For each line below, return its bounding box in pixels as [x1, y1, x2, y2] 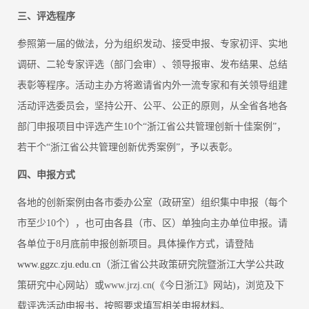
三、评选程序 [17, 11, 75, 22]
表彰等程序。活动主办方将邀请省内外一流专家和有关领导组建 [17, 80, 288, 91]
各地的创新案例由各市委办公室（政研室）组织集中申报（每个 [17, 197, 288, 208]
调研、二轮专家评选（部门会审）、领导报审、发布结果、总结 [17, 59, 288, 70]
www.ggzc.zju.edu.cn [17, 259, 101, 270]
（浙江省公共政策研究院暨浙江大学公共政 [101, 259, 284, 270]
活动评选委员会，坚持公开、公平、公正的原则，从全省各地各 [17, 101, 288, 112]
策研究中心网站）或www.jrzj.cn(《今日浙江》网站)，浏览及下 [17, 280, 284, 291]
